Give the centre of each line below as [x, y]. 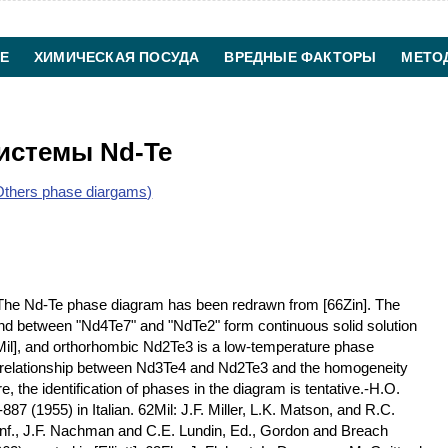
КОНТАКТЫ [255, 97]
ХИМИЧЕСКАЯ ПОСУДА [117, 57]
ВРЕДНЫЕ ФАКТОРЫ [300, 57]
